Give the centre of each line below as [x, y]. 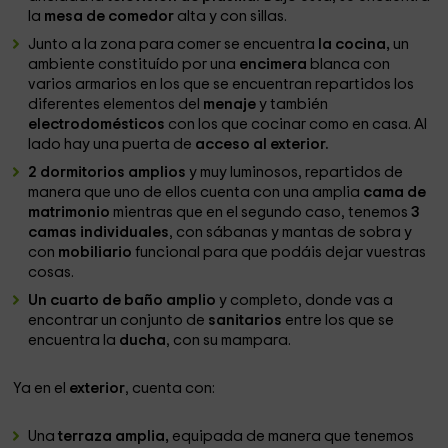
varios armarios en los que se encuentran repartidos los [221, 84]
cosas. [51, 272]
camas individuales [99, 232]
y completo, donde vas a [305, 300]
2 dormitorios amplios [107, 172]
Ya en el [41, 388]
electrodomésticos [98, 124]
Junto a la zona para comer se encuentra [173, 44]
